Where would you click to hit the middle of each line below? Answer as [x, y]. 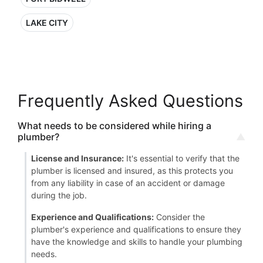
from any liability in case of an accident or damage [128, 183]
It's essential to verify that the [182, 158]
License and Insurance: [77, 158]
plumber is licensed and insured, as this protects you [132, 171]
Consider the [179, 217]
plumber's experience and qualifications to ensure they [136, 229]
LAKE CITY [47, 23]
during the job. [59, 195]
